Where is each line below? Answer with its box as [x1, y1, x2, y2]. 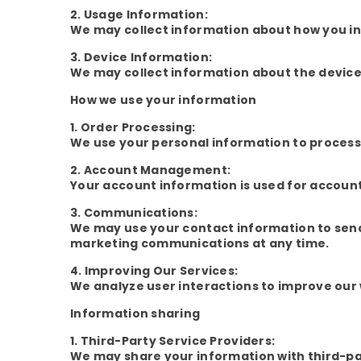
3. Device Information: [70, 49, 213, 65]
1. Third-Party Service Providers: [70, 333, 276, 349]
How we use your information [70, 92, 257, 108]
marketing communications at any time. [70, 235, 330, 251]
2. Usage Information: [70, 6, 208, 23]
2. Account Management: [70, 162, 231, 178]
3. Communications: [70, 205, 198, 221]
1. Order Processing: [70, 119, 196, 135]
